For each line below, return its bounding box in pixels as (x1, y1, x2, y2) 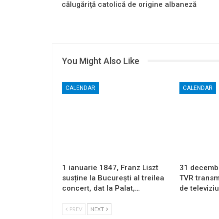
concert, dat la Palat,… (62, 183, 140, 193)
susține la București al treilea (62, 173, 164, 182)
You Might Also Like (62, 55, 139, 66)
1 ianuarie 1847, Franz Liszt (62, 163, 158, 172)
